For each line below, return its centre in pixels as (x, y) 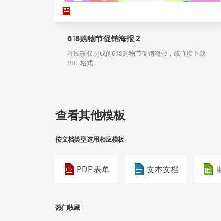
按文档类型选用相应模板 (90, 139)
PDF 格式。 (83, 63)
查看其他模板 (90, 115)
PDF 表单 (93, 169)
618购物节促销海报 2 (104, 39)
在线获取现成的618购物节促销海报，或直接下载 (136, 54)
